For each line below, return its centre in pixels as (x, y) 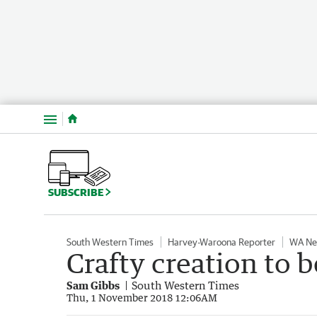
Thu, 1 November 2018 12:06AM (142, 297)
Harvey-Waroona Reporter (221, 242)
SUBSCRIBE (77, 192)
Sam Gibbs (93, 285)
